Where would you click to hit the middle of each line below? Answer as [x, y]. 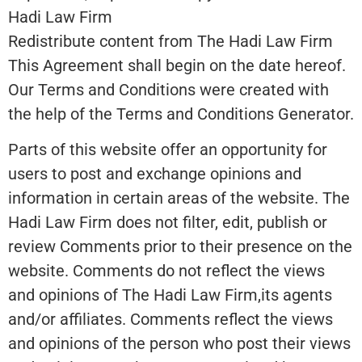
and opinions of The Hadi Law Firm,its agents [170, 295]
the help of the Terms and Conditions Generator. [181, 114]
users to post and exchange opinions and [155, 174]
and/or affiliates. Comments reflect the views [170, 320]
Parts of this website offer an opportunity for [168, 150]
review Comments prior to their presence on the [180, 247]
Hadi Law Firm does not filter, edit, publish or [168, 223]
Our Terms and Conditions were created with [168, 89]
